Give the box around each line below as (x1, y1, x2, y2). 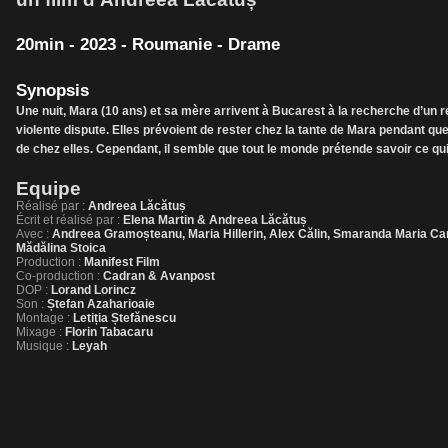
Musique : (16, 339, 69, 353)
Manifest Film (81, 255, 160, 269)
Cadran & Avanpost (100, 269, 215, 283)
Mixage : (16, 325, 62, 339)
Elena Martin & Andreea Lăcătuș (120, 213, 307, 227)
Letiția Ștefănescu (70, 311, 176, 325)
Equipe (16, 178, 81, 199)
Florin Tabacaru (62, 325, 153, 339)
